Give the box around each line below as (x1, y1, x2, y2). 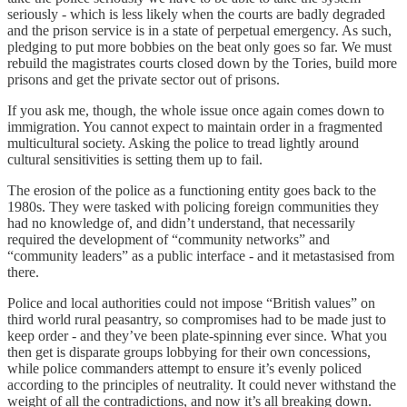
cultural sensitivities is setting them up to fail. (7, 151, 263, 167)
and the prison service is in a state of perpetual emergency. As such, (7, 22, 392, 38)
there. (7, 263, 39, 280)
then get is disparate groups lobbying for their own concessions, (7, 343, 371, 360)
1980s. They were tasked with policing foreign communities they (7, 198, 379, 214)
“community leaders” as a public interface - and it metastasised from (7, 247, 394, 263)
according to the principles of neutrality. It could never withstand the (7, 376, 396, 392)
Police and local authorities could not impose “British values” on (7, 294, 375, 311)
